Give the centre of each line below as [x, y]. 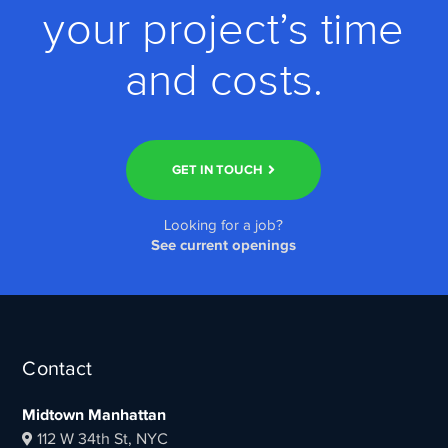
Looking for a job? [224, 225]
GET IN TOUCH [218, 170]
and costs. [223, 81]
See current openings [224, 245]
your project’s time [224, 30]
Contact [57, 368]
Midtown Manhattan [94, 415]
